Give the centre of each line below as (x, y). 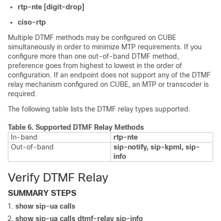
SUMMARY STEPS (42, 193)
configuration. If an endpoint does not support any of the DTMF (109, 75)
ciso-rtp (32, 22)
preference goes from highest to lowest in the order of (95, 66)
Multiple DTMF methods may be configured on (83, 37)
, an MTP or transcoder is (168, 84)
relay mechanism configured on (59, 84)
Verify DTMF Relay (58, 177)
